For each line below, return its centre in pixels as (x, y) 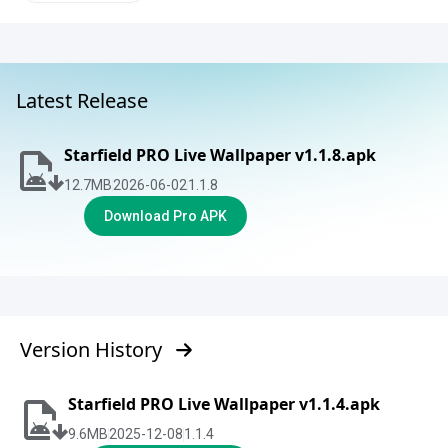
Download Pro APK (165, 216)
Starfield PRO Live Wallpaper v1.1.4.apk (224, 404)
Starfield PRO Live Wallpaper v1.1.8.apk (220, 155)
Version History (91, 349)
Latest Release (82, 100)
